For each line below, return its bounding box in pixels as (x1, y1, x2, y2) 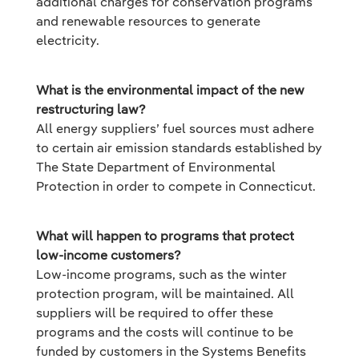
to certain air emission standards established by (36, 139, 322, 155)
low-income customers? (36, 247, 181, 263)
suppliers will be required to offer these (36, 305, 273, 321)
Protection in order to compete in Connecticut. (36, 178, 316, 194)
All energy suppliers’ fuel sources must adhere (36, 120, 314, 136)
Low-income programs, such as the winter (36, 266, 287, 282)
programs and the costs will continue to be (36, 324, 293, 340)
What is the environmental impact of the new (36, 82, 305, 98)
